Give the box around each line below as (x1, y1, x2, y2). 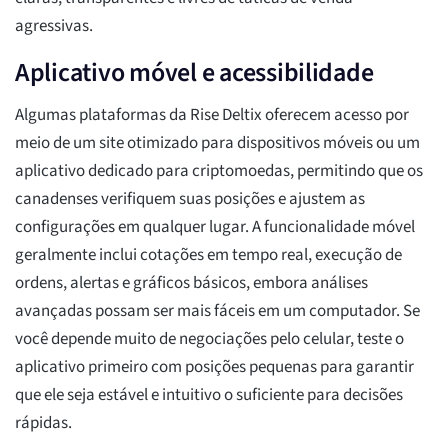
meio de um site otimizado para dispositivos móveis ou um (15, 131, 420, 156)
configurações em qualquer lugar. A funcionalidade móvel (15, 215, 415, 240)
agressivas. (15, 14, 93, 39)
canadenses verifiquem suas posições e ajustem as (15, 187, 365, 212)
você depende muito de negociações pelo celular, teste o (15, 327, 404, 352)
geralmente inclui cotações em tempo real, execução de (15, 243, 402, 268)
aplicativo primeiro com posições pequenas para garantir (15, 355, 414, 380)
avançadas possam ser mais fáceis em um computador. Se (15, 299, 420, 324)
